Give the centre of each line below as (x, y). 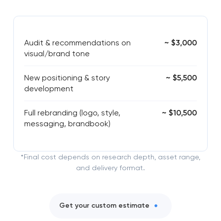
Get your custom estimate (104, 206)
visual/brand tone (57, 54)
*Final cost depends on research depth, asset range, (110, 157)
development (49, 89)
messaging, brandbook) (67, 124)
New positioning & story (67, 78)
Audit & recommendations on (77, 43)
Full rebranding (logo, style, (72, 113)
